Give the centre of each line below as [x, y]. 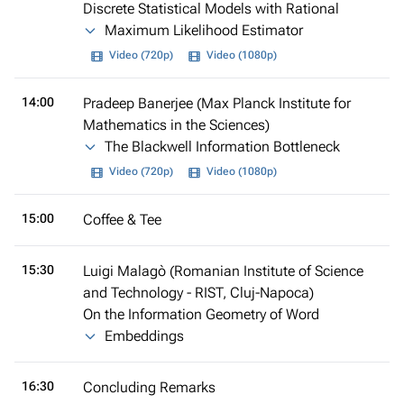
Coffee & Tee [122, 219]
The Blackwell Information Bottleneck [222, 146]
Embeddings [144, 335]
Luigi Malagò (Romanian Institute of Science [223, 271]
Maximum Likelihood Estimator [204, 30]
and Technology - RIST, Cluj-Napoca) [198, 292]
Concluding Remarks [149, 387]
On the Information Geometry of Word [201, 314]
